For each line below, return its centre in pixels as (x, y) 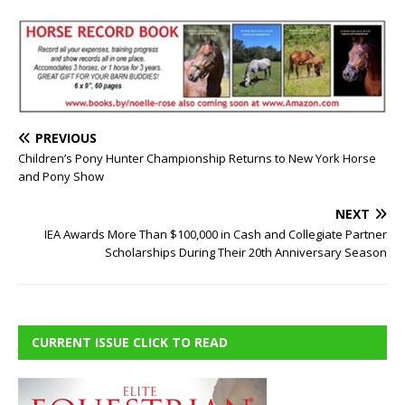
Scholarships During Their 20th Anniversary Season (246, 253)
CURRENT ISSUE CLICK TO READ (130, 343)
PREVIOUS (66, 138)
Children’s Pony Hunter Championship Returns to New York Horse (197, 159)
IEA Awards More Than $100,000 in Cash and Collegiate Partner (216, 235)
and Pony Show (61, 177)
